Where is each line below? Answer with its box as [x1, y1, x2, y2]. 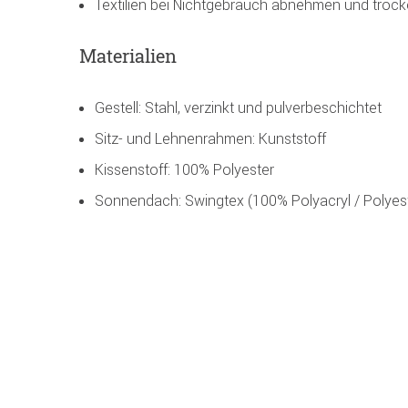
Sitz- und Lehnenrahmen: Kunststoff [95, 129, 326, 148]
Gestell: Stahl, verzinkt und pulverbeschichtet [95, 98, 382, 117]
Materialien [79, 44, 177, 68]
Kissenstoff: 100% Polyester [95, 160, 274, 179]
